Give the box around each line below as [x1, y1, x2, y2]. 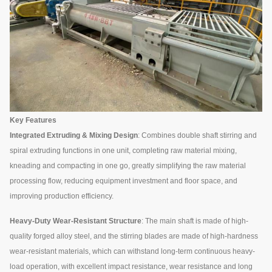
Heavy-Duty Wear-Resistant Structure [10, 216, 141, 225]
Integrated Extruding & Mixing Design [10, 131, 138, 140]
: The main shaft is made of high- [141, 216, 248, 225]
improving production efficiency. [10, 191, 114, 200]
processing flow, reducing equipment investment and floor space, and [10, 176, 237, 185]
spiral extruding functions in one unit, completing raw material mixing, [10, 146, 237, 155]
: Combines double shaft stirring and [138, 131, 257, 140]
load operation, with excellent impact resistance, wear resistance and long [10, 262, 253, 271]
